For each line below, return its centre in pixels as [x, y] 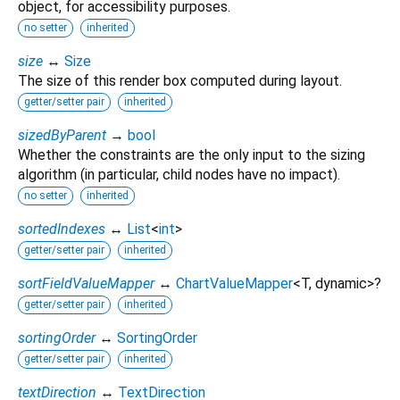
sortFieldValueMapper [86, 283]
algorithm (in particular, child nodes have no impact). [179, 174]
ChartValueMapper [234, 283]
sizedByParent [62, 135]
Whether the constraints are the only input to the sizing [192, 154]
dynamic [341, 283]
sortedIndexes [62, 229]
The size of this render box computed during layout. [180, 80]
